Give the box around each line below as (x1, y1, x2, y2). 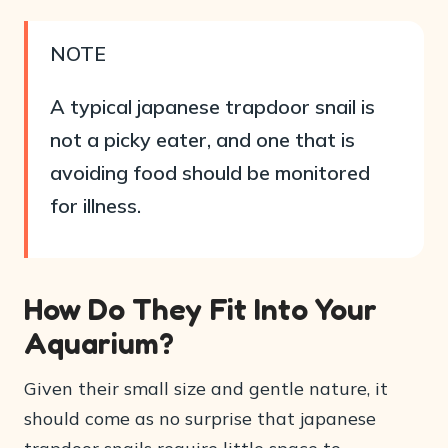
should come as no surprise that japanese (24, 407, 376, 430)
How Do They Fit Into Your (24, 291, 377, 327)
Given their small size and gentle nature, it (24, 377, 388, 400)
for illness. (50, 193, 141, 218)
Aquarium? (24, 325, 174, 361)
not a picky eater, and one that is (50, 127, 355, 152)
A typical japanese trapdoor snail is (50, 94, 375, 119)
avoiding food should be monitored (50, 160, 370, 185)
